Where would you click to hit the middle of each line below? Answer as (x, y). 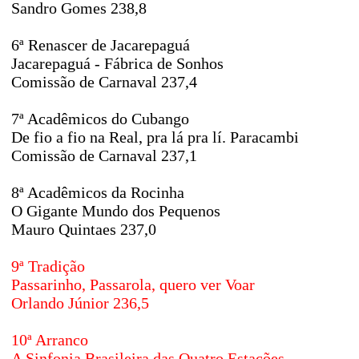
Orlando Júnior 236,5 (80, 303)
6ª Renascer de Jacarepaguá (101, 45)
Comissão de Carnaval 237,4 (104, 82)
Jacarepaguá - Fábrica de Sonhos (117, 63)
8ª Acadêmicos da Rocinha (98, 192)
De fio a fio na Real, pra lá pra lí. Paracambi (155, 137)
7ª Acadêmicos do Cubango (100, 119)
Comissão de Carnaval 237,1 (104, 155)
